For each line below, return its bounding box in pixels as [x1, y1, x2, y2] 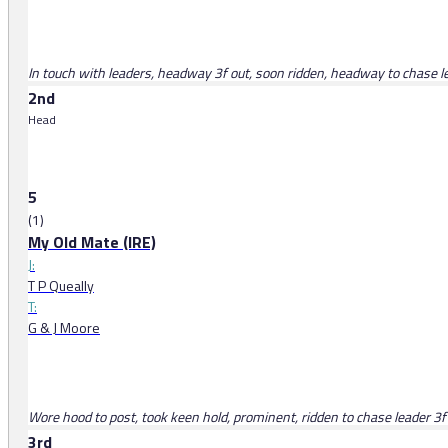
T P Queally [28, 275, 94, 297]
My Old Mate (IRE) [28, 230, 156, 255]
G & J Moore [28, 317, 100, 339]
